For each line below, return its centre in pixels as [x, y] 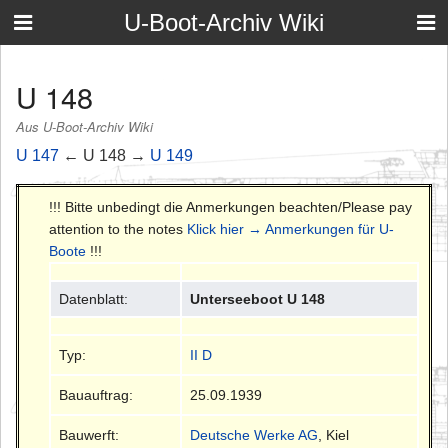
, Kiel [334, 434]
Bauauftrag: [96, 394]
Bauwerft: [89, 434]
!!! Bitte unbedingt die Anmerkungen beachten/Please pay [230, 206]
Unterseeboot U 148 [258, 298]
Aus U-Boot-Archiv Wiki [84, 127]
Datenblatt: [94, 298]
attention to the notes [118, 228]
